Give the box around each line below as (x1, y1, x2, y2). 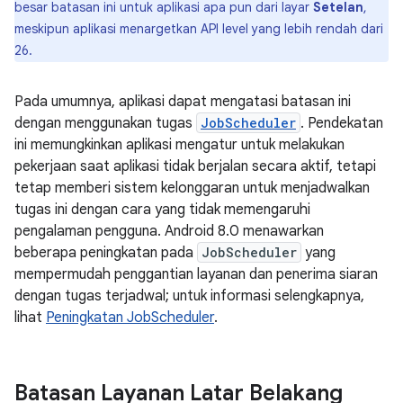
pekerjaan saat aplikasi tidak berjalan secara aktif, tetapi (14, 157, 376, 175)
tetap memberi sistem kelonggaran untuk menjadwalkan (14, 179, 370, 197)
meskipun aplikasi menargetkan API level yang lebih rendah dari (14, 21, 383, 37)
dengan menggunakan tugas (14, 114, 196, 132)
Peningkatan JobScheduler (46, 309, 214, 327)
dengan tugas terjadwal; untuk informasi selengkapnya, (14, 287, 364, 305)
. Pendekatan (300, 114, 383, 132)
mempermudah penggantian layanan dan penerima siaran (14, 265, 378, 283)
